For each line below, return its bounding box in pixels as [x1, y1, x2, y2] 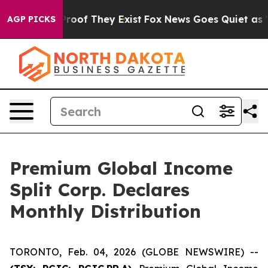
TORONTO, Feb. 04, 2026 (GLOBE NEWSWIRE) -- [10, 246, 258, 258]
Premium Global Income [10, 157, 233, 179]
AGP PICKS [7, 14, 56, 25]
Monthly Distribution [10, 200, 201, 223]
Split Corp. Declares [10, 178, 190, 201]
